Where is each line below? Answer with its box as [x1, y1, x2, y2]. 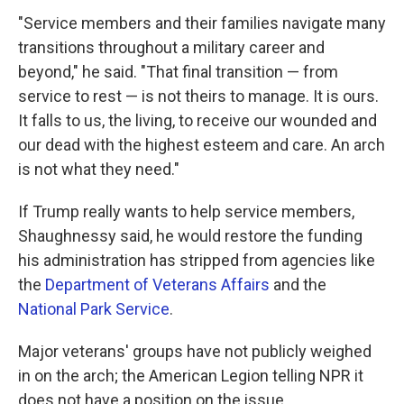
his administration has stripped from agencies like [18, 251, 375, 270]
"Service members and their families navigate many [18, 14, 386, 32]
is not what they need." [18, 160, 179, 179]
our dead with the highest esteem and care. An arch [18, 135, 385, 154]
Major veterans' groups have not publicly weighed [18, 342, 372, 361]
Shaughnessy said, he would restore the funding [18, 226, 363, 245]
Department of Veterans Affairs [45, 275, 270, 294]
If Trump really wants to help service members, [18, 202, 354, 221]
